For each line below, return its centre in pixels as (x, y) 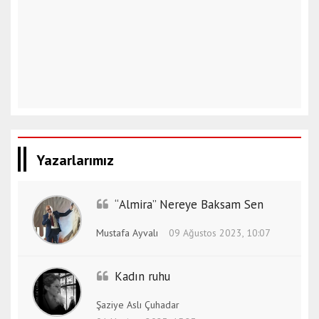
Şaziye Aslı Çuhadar (138, 305)
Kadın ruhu (142, 276)
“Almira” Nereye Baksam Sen (189, 204)
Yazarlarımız (75, 160)
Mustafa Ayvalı (127, 233)
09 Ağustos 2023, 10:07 (220, 233)
